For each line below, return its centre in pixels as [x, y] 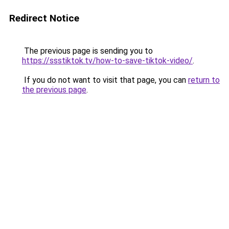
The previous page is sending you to [87, 51]
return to [204, 80]
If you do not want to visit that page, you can [105, 80]
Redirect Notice [44, 18]
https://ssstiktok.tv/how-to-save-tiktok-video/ [107, 61]
